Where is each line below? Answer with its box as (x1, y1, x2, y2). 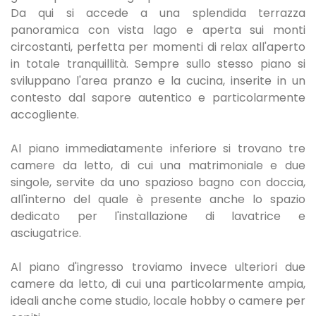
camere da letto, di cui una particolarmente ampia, (11, 275, 305, 292)
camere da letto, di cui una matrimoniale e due (11, 157, 305, 174)
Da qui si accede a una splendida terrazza (11, 4, 305, 21)
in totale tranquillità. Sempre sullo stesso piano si (11, 55, 305, 72)
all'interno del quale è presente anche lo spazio (11, 190, 305, 207)
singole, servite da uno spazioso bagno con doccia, (11, 174, 305, 190)
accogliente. (11, 106, 79, 123)
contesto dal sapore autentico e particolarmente (11, 89, 305, 106)
